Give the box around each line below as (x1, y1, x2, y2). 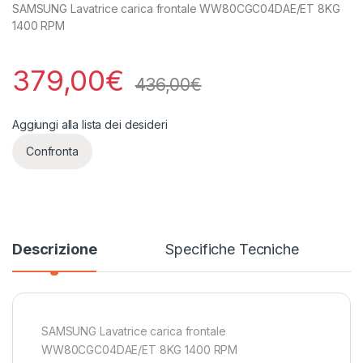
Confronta (26, 144, 79, 159)
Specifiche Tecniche (165, 240, 299, 258)
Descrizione (12, 240, 97, 258)
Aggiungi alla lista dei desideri (12, 117, 168, 131)
